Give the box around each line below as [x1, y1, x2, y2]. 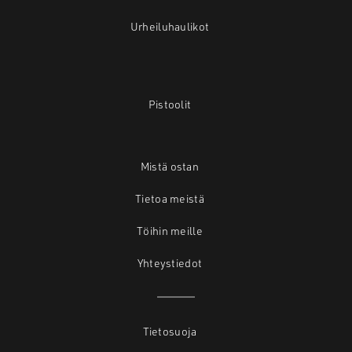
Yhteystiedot [137, 256, 203, 270]
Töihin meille [137, 224, 203, 238]
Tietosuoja [142, 324, 197, 339]
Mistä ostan [140, 159, 200, 174]
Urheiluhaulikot [130, 20, 210, 34]
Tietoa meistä [135, 192, 204, 206]
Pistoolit [148, 97, 192, 112]
